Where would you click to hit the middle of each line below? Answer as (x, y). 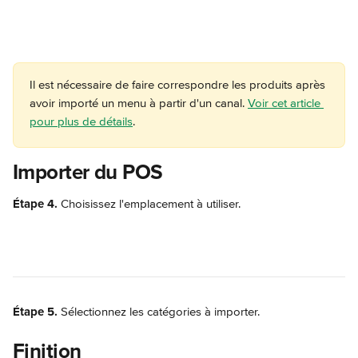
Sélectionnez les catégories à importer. (159, 312)
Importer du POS (88, 173)
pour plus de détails (81, 121)
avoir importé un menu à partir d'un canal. (139, 103)
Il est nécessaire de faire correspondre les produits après (179, 85)
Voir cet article (286, 103)
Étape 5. (35, 312)
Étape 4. (37, 204)
